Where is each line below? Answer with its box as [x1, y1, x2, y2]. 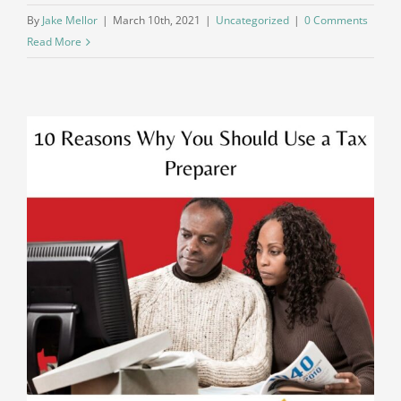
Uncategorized [216, 13, 289, 29]
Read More [27, 34, 81, 50]
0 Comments [304, 13, 368, 29]
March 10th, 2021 [113, 13, 200, 29]
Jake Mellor [42, 13, 98, 29]
